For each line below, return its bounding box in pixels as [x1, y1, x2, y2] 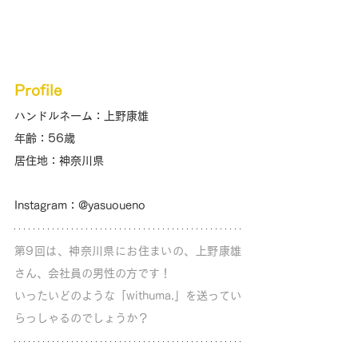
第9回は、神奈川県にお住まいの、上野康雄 [14, 245, 241, 257]
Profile [14, 82, 62, 97]
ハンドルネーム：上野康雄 [14, 109, 149, 121]
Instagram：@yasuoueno [14, 199, 145, 211]
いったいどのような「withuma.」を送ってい [14, 289, 241, 301]
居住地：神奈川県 [14, 154, 104, 166]
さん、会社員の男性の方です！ [14, 267, 171, 279]
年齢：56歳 [14, 132, 75, 144]
